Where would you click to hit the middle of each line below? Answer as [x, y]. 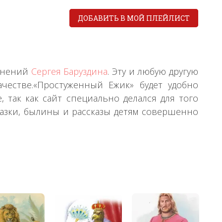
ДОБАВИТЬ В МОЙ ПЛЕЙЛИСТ [134, 18]
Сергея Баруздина [69, 71]
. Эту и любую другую [153, 71]
